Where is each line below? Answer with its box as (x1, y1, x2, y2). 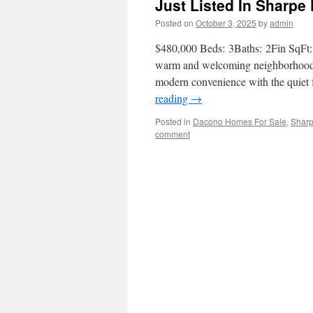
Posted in (155, 115, 191, 127)
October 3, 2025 (196, 17, 256, 29)
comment (155, 128, 190, 140)
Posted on (155, 17, 194, 29)
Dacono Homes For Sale (193, 115, 286, 127)
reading (155, 91, 191, 105)
